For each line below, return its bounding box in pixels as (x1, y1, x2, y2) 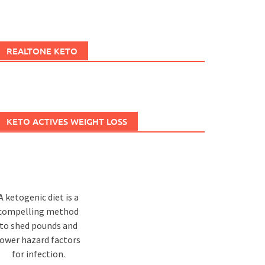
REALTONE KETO (6, 44, 77, 57)
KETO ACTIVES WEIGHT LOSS (6, 115, 127, 127)
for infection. (11, 247, 65, 260)
